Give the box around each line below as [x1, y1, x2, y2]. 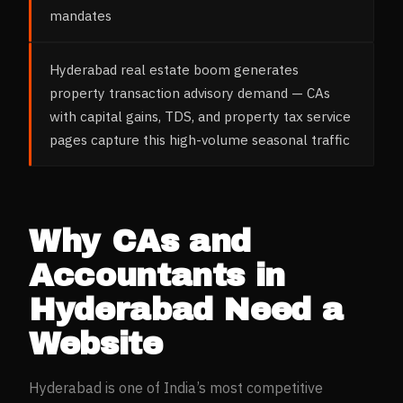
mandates [49, 5, 112, 24]
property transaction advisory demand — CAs [49, 83, 330, 102]
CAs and [111, 223, 252, 258]
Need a [212, 291, 344, 327]
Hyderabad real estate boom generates [49, 59, 299, 78]
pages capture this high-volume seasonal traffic [49, 130, 350, 148]
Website [29, 326, 163, 361]
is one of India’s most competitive [102, 378, 323, 397]
